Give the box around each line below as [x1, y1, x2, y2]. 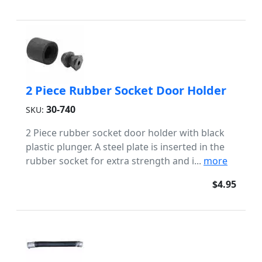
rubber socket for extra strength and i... [26, 154, 204, 167]
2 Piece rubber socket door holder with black [26, 126, 225, 139]
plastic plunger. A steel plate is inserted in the [26, 140, 225, 153]
